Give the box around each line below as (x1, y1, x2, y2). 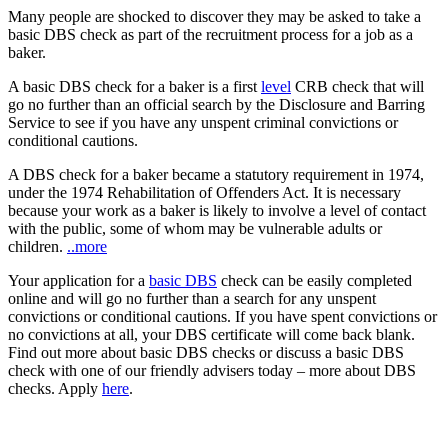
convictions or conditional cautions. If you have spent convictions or (8, 307, 437, 325)
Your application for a (8, 271, 149, 289)
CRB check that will (291, 77, 424, 95)
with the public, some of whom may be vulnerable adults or (8, 219, 382, 237)
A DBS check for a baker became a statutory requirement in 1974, (8, 165, 424, 183)
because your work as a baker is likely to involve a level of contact (8, 201, 426, 219)
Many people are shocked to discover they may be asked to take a (8, 7, 421, 25)
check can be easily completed (217, 271, 412, 289)
